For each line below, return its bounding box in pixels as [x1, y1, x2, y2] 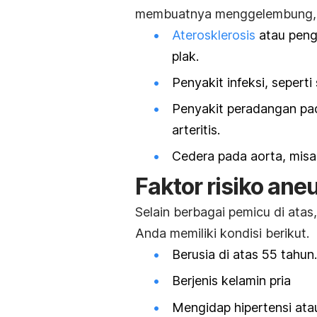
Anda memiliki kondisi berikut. [135, 226, 309, 241]
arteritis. [172, 122, 220, 137]
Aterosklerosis [172, 27, 259, 42]
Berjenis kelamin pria [172, 273, 291, 289]
